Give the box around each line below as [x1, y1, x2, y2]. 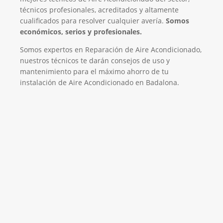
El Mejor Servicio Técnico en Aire [35, 155, 188, 168]
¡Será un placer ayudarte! [69, 186, 154, 196]
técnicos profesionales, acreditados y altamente [20, 4, 179, 14]
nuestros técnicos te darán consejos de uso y [20, 55, 170, 65]
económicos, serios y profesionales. [20, 26, 142, 36]
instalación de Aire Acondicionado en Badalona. [20, 77, 179, 87]
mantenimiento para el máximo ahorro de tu [20, 66, 169, 76]
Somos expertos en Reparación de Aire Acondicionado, [20, 44, 202, 54]
